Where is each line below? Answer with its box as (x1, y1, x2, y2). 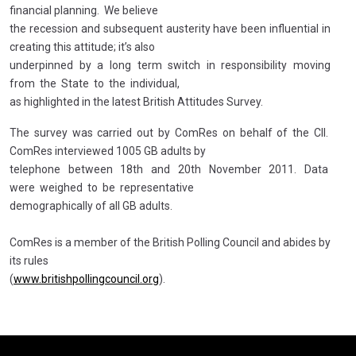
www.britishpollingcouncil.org (14, 273, 159, 285)
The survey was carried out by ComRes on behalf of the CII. (10, 126, 331, 139)
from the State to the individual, (10, 77, 180, 90)
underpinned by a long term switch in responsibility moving (10, 59, 331, 72)
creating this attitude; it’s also (10, 41, 155, 53)
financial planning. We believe (10, 4, 158, 17)
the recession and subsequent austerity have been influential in (10, 22, 331, 35)
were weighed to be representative (10, 181, 194, 194)
